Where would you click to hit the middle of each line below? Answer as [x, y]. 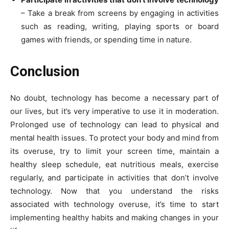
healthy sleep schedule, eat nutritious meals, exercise [114, 165]
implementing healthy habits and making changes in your [114, 218]
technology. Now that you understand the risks [114, 191]
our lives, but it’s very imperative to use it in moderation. [114, 111]
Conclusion [45, 72]
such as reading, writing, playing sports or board [120, 27]
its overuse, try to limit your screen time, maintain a [114, 151]
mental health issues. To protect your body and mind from [114, 138]
